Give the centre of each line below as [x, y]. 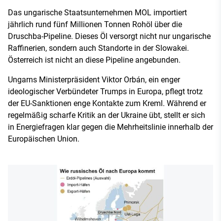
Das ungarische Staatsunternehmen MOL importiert [97, 12]
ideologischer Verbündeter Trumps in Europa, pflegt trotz [105, 91]
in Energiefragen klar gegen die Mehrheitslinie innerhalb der [110, 127]
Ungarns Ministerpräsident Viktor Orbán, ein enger [94, 79]
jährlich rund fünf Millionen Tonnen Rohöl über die [95, 24]
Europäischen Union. [44, 139]
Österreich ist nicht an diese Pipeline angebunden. [94, 60]
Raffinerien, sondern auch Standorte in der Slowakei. [98, 48]
